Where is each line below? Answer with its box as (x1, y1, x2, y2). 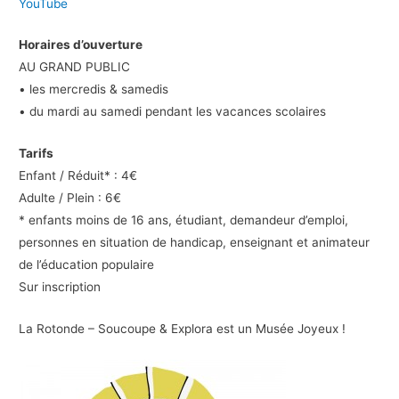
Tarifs (19, 146, 54, 161)
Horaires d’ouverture (19, 37, 143, 53)
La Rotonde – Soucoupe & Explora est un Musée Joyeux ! (19, 322, 346, 337)
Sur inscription (19, 280, 102, 295)
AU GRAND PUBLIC (19, 60, 131, 75)
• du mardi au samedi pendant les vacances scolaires (19, 104, 327, 119)
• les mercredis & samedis (19, 82, 169, 97)
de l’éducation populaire (19, 257, 155, 273)
